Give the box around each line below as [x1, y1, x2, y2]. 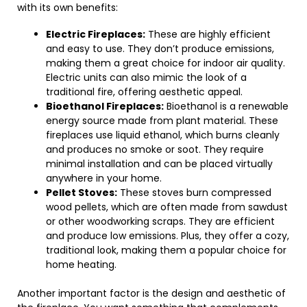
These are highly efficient [145, 27, 271, 41]
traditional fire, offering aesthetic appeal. [46, 85, 243, 99]
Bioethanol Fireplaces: [46, 99, 164, 113]
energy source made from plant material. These [46, 114, 278, 127]
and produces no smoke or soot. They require [46, 143, 264, 156]
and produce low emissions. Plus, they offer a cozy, [46, 229, 289, 243]
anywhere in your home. [46, 171, 162, 185]
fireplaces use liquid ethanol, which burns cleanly [46, 128, 280, 142]
